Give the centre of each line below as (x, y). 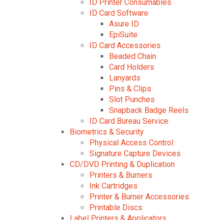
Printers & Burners (121, 175)
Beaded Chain (133, 56)
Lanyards (125, 78)
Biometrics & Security (107, 132)
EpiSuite (123, 35)
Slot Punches (132, 99)
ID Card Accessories (125, 45)
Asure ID (124, 24)
